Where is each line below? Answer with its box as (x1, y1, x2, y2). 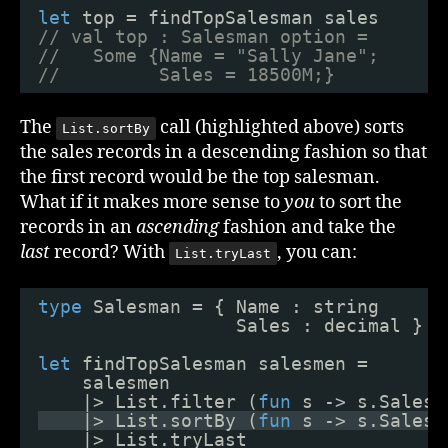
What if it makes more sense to (20, 191, 284, 214)
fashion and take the (219, 216, 396, 239)
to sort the (315, 191, 402, 214)
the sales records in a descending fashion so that (20, 141, 427, 164)
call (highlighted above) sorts (156, 116, 404, 139)
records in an (20, 216, 136, 239)
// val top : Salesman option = (38, 25, 379, 47)
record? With (50, 241, 169, 264)
